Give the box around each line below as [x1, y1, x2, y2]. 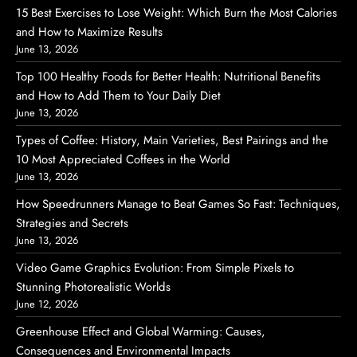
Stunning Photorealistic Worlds [16, 278, 171, 296]
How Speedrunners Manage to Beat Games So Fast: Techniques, [16, 195, 340, 214]
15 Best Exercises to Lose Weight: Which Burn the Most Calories [16, 4, 337, 22]
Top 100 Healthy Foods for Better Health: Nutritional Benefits [16, 68, 320, 86]
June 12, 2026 [16, 296, 78, 312]
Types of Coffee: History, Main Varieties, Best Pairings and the [16, 131, 328, 150]
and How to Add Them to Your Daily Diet [16, 87, 221, 105]
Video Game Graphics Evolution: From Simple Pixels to [16, 259, 294, 277]
